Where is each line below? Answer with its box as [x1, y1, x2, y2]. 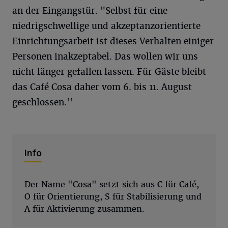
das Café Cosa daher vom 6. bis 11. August [12, 81, 192, 93]
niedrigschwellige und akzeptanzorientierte [12, 20, 201, 32]
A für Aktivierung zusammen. [24, 204, 145, 215]
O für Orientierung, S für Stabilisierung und [24, 191, 202, 203]
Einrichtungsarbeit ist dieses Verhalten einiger [12, 36, 214, 47]
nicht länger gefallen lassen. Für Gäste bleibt [12, 66, 206, 78]
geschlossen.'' [12, 97, 73, 108]
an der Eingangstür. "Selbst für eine [12, 5, 167, 17]
